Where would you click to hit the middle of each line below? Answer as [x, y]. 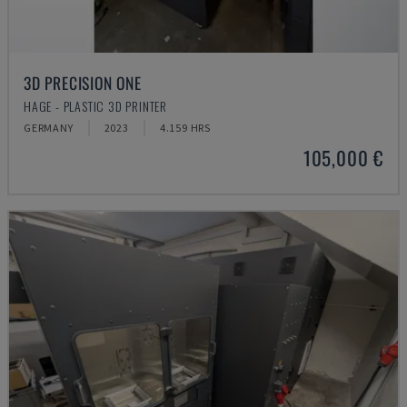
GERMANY [49, 128]
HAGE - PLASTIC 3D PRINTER [95, 106]
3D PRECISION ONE [83, 83]
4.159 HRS [185, 128]
